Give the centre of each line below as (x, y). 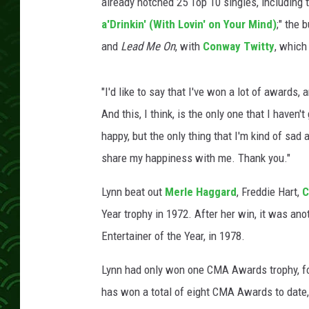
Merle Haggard (201, 192)
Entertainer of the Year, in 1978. (173, 236)
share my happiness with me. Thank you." (196, 158)
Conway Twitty (239, 46)
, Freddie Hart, (269, 192)
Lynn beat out (133, 192)
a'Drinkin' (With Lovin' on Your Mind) (189, 24)
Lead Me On (148, 46)
